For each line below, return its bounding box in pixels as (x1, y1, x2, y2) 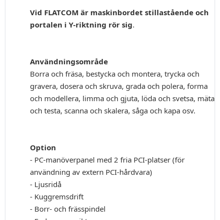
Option (30, 142, 56, 153)
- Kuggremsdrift (30, 192, 83, 202)
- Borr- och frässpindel (30, 204, 106, 214)
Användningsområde (30, 56, 108, 67)
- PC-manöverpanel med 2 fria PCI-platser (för (30, 155, 185, 165)
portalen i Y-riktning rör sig (30, 20, 133, 30)
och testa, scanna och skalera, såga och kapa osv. (30, 106, 195, 116)
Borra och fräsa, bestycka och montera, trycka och (30, 69, 199, 79)
